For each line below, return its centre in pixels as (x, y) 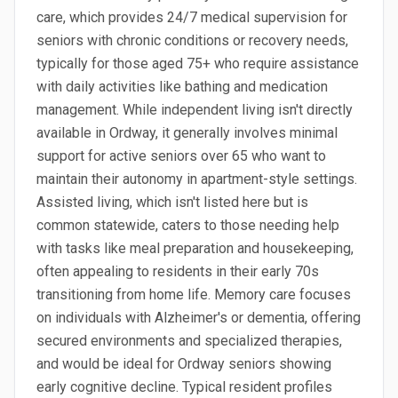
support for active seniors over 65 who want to (181, 156)
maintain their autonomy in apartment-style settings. (197, 179)
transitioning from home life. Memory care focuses (194, 295)
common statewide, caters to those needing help (188, 225)
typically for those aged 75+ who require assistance (198, 64)
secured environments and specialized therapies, (189, 341)
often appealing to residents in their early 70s (178, 271)
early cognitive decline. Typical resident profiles (184, 387)
